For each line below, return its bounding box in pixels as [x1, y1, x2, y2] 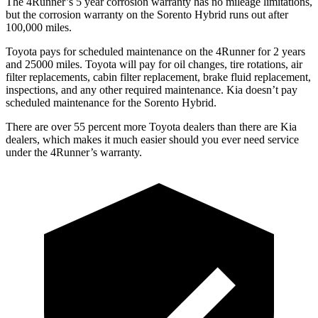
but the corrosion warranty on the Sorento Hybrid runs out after [6, 8, 288, 21]
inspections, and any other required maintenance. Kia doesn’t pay [6, 83, 297, 96]
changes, [188, 57, 227, 70]
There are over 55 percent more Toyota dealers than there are [6, 120, 280, 133]
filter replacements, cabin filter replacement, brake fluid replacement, [6, 70, 311, 83]
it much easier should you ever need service [102, 133, 299, 146]
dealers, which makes [6, 133, 102, 146]
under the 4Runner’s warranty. [6, 146, 142, 158]
